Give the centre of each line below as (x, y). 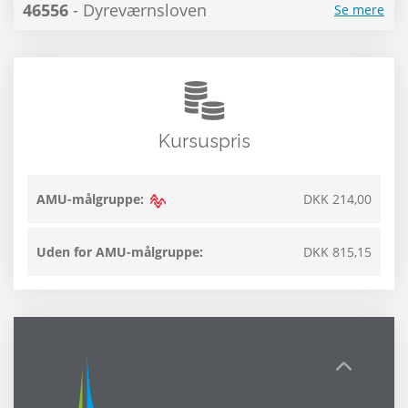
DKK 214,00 (337, 199)
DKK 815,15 (337, 252)
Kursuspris (204, 142)
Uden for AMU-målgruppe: (120, 252)
